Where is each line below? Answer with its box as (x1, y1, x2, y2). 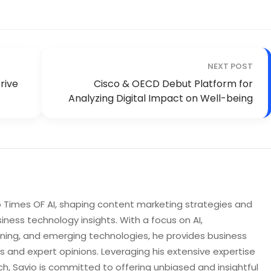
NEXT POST (207, 60, 253, 73)
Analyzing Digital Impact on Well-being (68, 91, 253, 106)
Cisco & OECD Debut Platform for (94, 77, 253, 91)
